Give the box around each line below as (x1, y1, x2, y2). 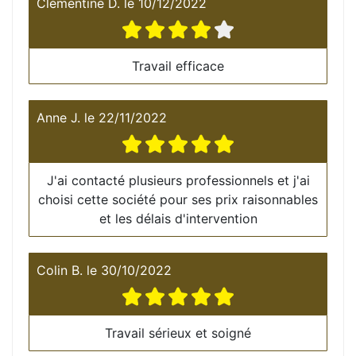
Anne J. (37, 109, 80, 126)
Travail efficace (132, 57, 224, 74)
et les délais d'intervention (99, 210, 257, 226)
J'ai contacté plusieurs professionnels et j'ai (46, 172, 310, 188)
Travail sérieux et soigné (105, 324, 251, 341)
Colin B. (37, 261, 83, 278)
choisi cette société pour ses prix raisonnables (38, 191, 318, 207)
